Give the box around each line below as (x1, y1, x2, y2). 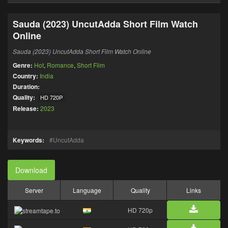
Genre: (13, 61, 34, 70)
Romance (47, 61, 74, 69)
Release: (13, 104, 40, 113)
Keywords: (13, 135, 44, 145)
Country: (13, 71, 40, 80)
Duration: (13, 82, 40, 91)
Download (15, 165, 47, 175)
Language (73, 186, 101, 194)
